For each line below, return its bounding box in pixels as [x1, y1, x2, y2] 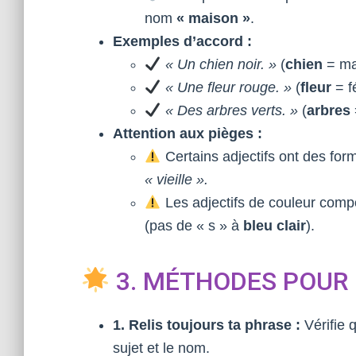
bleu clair [243, 218, 306, 234]
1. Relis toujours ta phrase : [113, 317, 300, 333]
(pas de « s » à [145, 218, 243, 234]
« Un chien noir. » [164, 56, 277, 72]
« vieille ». [145, 172, 208, 188]
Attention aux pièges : [113, 126, 262, 141]
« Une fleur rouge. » [164, 79, 292, 95]
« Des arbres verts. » [164, 103, 298, 118]
